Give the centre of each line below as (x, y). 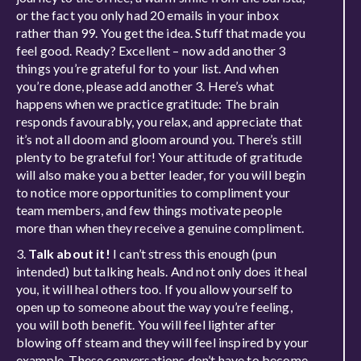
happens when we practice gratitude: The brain (148, 104)
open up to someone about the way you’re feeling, (154, 307)
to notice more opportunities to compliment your (154, 192)
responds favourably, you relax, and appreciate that (160, 121)
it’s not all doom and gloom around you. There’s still (159, 139)
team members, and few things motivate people (149, 210)
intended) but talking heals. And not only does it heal (162, 271)
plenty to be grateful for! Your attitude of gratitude (160, 157)
